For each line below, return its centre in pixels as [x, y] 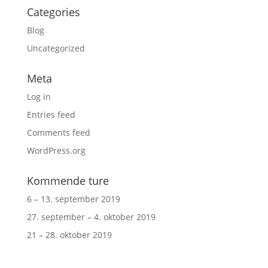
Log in [39, 97]
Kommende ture [68, 181]
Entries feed [51, 115]
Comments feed [58, 133]
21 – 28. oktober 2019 [69, 235]
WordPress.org [56, 150]
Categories [53, 12]
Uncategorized [56, 48]
